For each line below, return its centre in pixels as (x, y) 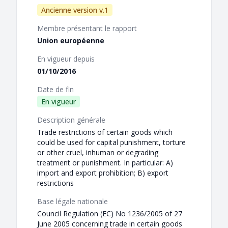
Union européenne (71, 41)
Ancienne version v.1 (75, 10)
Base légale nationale (73, 202)
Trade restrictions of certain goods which (105, 132)
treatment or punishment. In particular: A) (105, 163)
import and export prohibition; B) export (103, 173)
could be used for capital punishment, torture (111, 142)
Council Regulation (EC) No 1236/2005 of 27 (110, 214)
